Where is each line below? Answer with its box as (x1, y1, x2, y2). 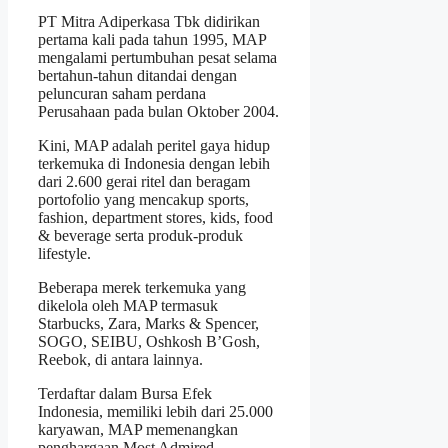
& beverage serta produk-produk (38, 226, 243, 244)
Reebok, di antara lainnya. (38, 350, 203, 368)
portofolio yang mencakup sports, (38, 190, 249, 208)
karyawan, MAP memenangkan (38, 420, 238, 438)
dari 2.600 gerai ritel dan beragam (38, 172, 250, 190)
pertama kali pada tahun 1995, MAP (38, 30, 266, 48)
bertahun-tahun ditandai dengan (38, 66, 237, 84)
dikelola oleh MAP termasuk (38, 296, 218, 314)
